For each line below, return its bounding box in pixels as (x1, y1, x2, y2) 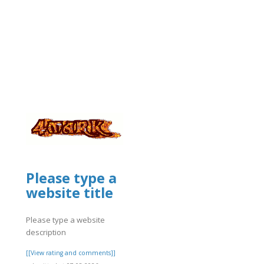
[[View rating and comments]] (26, 249, 115, 258)
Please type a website (26, 214, 105, 226)
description (26, 227, 66, 238)
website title (26, 183, 113, 202)
